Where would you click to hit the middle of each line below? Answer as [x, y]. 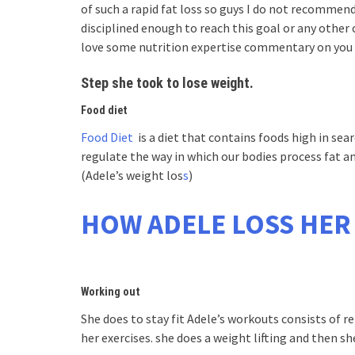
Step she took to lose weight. [167, 82]
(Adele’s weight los [132, 175]
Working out [111, 292]
